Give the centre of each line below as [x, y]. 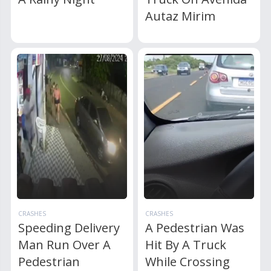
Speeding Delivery [69, 227]
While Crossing [188, 261]
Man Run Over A [65, 244]
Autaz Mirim [181, 16]
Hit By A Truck [186, 244]
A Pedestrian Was [195, 227]
